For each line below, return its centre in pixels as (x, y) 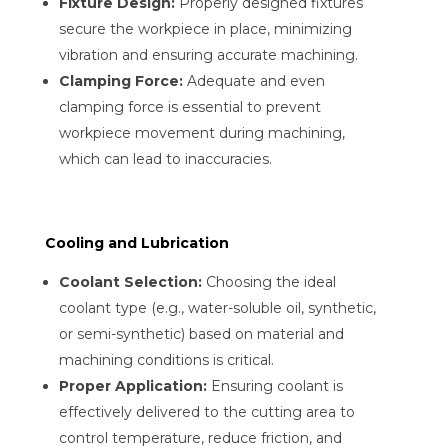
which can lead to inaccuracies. (165, 158)
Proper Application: (132, 385)
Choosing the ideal (268, 281)
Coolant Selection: (130, 281)
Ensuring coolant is (274, 385)
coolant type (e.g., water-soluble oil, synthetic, (217, 307)
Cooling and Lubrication (136, 242)
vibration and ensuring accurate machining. (208, 54)
